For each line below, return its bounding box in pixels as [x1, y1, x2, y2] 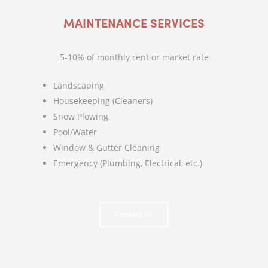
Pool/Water [53, 126, 97, 138]
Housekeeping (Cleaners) [53, 95, 153, 107]
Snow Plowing [53, 111, 108, 123]
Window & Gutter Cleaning [53, 142, 160, 154]
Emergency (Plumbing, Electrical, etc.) [53, 157, 202, 169]
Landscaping [53, 80, 104, 92]
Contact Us [115, 209, 153, 220]
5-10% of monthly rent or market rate [59, 51, 209, 63]
